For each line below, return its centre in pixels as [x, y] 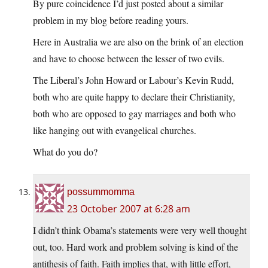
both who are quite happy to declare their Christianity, [134, 97]
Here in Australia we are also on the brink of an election [138, 42]
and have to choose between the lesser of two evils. [129, 59]
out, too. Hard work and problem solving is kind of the [135, 247]
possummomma [101, 192]
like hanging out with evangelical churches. [115, 130]
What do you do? [65, 152]
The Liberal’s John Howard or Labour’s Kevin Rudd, [133, 80]
